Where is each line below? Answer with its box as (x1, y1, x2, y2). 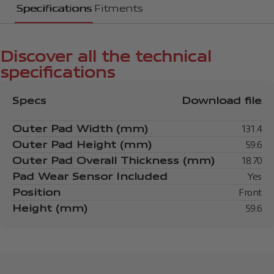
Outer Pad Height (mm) (12, 139, 152, 150)
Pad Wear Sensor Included (12, 171, 168, 182)
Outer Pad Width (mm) (12, 124, 148, 134)
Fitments (94, 3, 143, 13)
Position (12, 187, 61, 198)
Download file (182, 95, 262, 106)
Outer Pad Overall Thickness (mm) (12, 155, 215, 166)
